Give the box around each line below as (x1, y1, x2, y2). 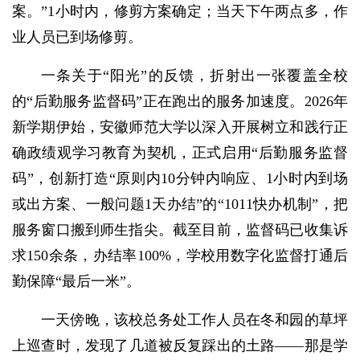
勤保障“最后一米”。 (12, 273, 141, 290)
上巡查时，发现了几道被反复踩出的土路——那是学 (12, 337, 348, 354)
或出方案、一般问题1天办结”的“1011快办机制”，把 (12, 196, 348, 213)
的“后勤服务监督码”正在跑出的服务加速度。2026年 (12, 93, 348, 110)
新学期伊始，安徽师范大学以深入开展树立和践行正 (12, 119, 348, 136)
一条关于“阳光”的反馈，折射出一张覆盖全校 (41, 67, 348, 84)
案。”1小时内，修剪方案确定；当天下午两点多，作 (12, 3, 348, 20)
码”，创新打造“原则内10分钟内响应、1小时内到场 (12, 170, 348, 187)
